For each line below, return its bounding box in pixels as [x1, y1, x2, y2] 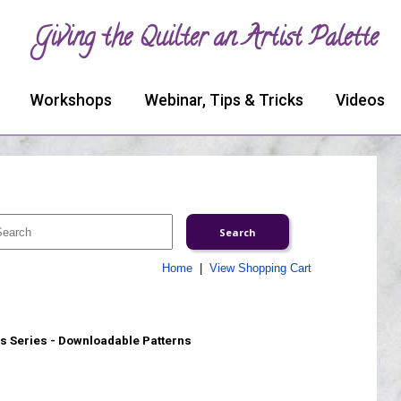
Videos [336, 91, 385, 109]
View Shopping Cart [209, 261, 311, 275]
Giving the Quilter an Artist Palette [34, 21, 378, 60]
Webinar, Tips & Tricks [144, 91, 303, 109]
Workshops [30, 91, 112, 109]
